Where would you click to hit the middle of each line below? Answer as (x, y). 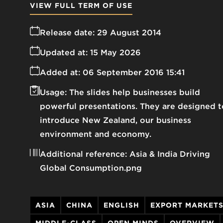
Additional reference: (83, 154)
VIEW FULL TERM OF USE (81, 6)
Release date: (67, 33)
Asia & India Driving (170, 154)
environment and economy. (96, 134)
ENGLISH (121, 205)
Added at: (60, 73)
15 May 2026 (115, 53)
